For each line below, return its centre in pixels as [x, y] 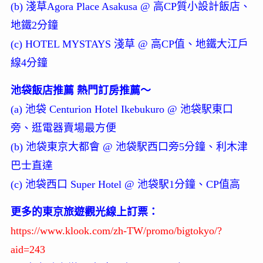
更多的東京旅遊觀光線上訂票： [84, 212]
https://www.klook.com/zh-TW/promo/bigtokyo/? [116, 230]
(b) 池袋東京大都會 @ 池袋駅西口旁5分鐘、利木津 [129, 146]
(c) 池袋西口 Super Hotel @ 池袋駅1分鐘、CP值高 [125, 184]
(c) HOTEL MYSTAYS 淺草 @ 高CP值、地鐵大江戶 [129, 44]
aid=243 [28, 249]
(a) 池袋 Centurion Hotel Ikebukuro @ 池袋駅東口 [122, 109]
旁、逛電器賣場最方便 [63, 128]
